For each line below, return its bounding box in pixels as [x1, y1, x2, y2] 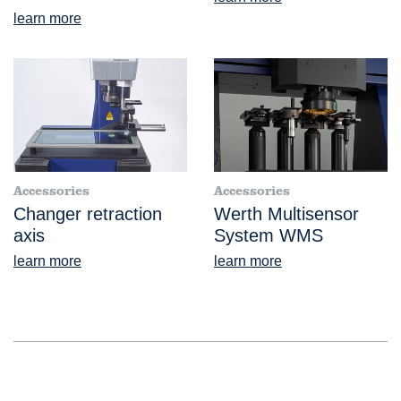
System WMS [214, 226, 323, 246]
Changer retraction [13, 204, 162, 225]
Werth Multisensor [214, 204, 359, 225]
